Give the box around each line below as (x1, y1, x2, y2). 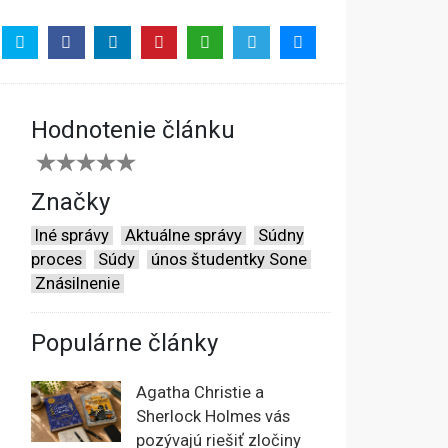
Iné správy (35, 226, 109, 246)
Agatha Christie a (136, 383, 264, 403)
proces (31, 250, 82, 270)
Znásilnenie (35, 274, 120, 294)
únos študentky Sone (151, 250, 307, 270)
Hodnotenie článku (31, 116, 235, 145)
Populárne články (31, 329, 218, 358)
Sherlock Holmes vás (136, 407, 290, 427)
